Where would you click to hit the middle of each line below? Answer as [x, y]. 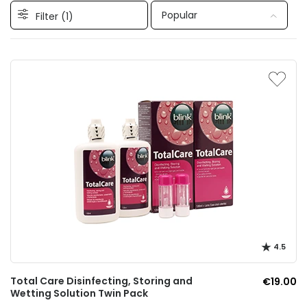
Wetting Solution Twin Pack [79, 293]
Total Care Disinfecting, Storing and [101, 281]
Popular [179, 15]
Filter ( [51, 16]
